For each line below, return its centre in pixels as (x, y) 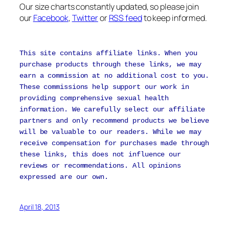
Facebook (51, 18)
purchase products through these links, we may (110, 64)
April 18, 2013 (40, 207)
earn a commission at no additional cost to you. (114, 76)
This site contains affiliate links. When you (108, 53)
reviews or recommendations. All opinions (100, 166)
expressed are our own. (64, 177)
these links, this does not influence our (100, 154)
